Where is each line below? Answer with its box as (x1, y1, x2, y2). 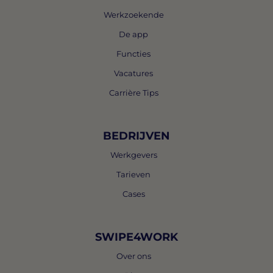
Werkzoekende (103, 10, 164, 19)
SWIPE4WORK (95, 230, 178, 244)
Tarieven (116, 169, 151, 179)
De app (119, 29, 149, 39)
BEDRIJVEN (103, 129, 170, 143)
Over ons (116, 251, 151, 261)
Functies (116, 49, 151, 58)
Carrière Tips (108, 88, 158, 97)
